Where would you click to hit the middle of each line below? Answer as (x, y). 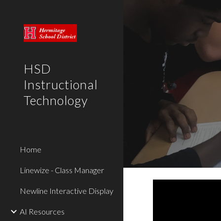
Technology (56, 100)
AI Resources (42, 211)
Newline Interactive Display (67, 191)
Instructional (61, 84)
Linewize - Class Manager (62, 170)
